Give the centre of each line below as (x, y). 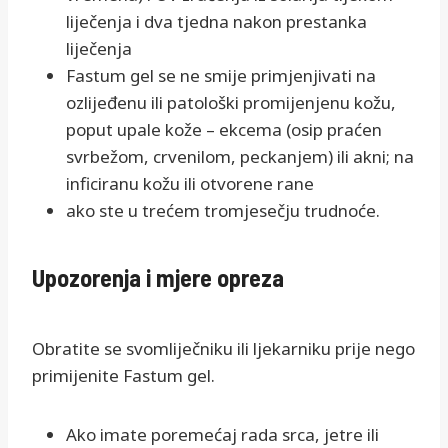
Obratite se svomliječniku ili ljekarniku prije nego (223, 349)
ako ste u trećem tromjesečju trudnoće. (223, 211)
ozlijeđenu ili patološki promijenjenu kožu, (231, 103)
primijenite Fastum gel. (123, 376)
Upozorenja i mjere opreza (158, 278)
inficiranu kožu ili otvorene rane (190, 184)
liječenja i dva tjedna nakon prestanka (216, 22)
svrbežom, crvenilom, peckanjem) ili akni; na (240, 157)
